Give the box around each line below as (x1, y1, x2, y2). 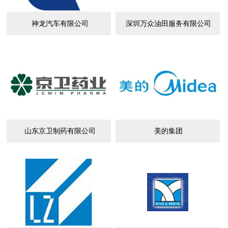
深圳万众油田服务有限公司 (126, 19, 212, 27)
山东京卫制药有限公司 (24, 127, 96, 135)
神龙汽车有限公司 (31, 19, 89, 27)
